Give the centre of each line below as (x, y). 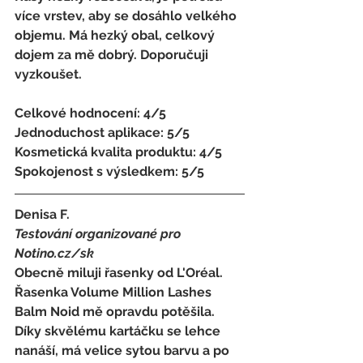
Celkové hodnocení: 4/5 (92, 113)
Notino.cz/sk (56, 253)
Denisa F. (44, 214)
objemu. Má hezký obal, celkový (116, 35)
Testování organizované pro (99, 233)
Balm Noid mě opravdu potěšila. (116, 311)
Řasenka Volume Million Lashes (115, 292)
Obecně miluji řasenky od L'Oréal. (120, 272)
